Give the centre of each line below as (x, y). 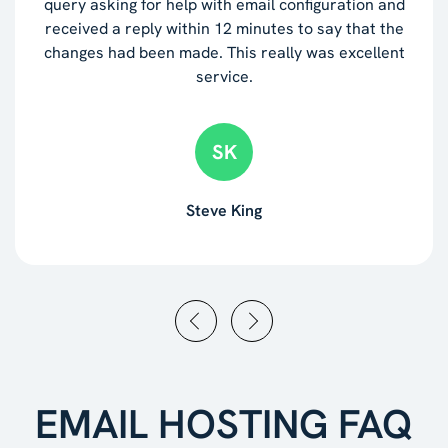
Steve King (224, 210)
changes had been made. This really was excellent (224, 52)
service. (224, 76)
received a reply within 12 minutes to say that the (224, 28)
